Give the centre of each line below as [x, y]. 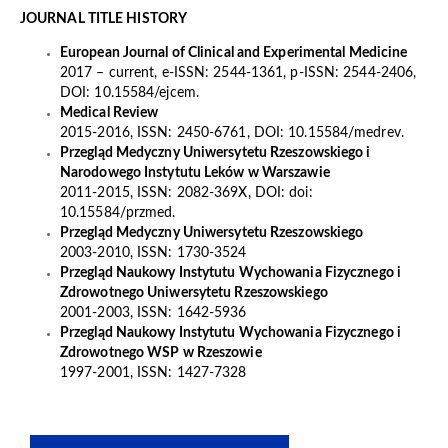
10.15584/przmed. [117, 213]
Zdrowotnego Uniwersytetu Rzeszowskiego [193, 293]
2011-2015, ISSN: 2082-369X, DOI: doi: [186, 193]
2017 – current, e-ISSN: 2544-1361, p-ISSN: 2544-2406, [238, 73]
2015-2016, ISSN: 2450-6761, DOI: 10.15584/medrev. [231, 133]
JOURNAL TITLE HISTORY [103, 19]
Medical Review [109, 113]
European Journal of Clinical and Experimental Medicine [233, 53]
